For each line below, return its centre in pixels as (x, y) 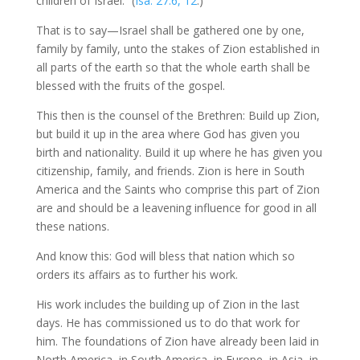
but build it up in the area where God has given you (168, 134)
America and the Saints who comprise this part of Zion (178, 189)
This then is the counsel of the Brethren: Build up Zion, (178, 115)
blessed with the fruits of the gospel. (130, 86)
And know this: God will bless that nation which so (165, 256)
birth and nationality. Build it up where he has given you (179, 152)
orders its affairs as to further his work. (137, 274)
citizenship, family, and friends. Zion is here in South (170, 171)
